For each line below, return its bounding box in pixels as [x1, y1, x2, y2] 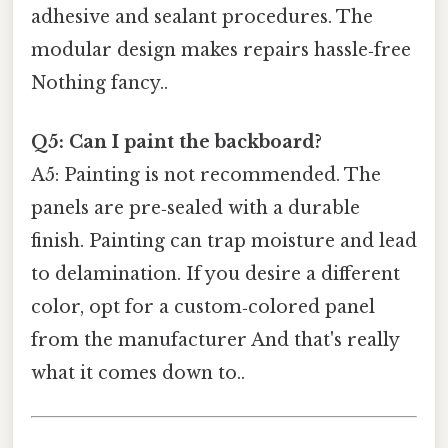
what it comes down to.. [31, 361, 245, 384]
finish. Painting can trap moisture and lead [31, 229, 417, 252]
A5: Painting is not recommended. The [31, 163, 381, 186]
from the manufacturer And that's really [31, 328, 399, 351]
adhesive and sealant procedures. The [31, 5, 373, 28]
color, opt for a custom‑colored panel [31, 295, 375, 318]
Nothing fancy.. [31, 71, 168, 94]
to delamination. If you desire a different [31, 262, 400, 285]
